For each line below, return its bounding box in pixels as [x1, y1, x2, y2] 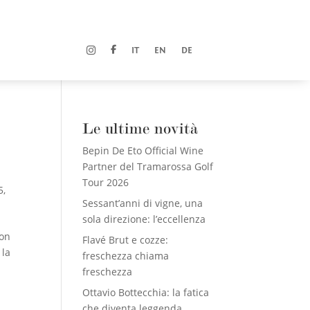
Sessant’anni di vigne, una [82, 196, 203, 210]
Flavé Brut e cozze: [82, 232, 169, 246]
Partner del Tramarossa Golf [82, 159, 214, 173]
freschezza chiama [82, 248, 170, 262]
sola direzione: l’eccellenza [82, 212, 206, 226]
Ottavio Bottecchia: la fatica [82, 285, 210, 299]
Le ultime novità [82, 118, 199, 137]
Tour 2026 [82, 175, 129, 189]
